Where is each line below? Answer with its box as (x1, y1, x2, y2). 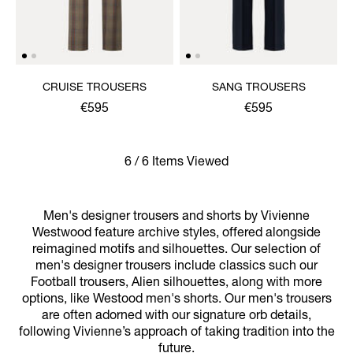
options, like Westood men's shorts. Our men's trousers (21, 293, 332, 307)
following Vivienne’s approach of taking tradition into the (18, 326, 335, 340)
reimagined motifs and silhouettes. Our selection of (32, 243, 321, 257)
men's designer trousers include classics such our (35, 260, 318, 273)
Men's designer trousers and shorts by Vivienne (43, 210, 310, 224)
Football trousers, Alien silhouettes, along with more (31, 277, 322, 290)
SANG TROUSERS (211, 82, 306, 94)
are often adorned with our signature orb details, (42, 310, 311, 323)
